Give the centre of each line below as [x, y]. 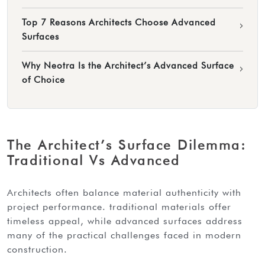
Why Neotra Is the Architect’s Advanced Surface [128, 65]
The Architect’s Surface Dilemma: [127, 144]
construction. [37, 249]
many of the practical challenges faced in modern [124, 235]
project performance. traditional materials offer [119, 206]
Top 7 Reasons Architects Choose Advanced [119, 22]
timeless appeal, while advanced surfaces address [125, 221]
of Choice [43, 79]
